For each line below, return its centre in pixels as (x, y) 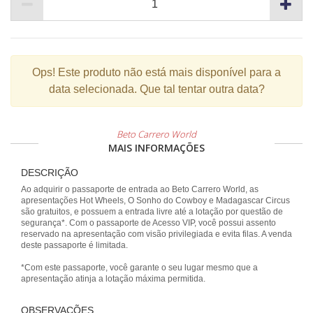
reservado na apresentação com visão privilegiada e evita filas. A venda (156, 234)
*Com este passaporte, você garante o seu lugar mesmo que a (139, 268)
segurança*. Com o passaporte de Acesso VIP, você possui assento (148, 223)
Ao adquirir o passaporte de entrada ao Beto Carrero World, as (140, 189)
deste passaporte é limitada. (74, 245)
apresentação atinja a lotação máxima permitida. (113, 279)
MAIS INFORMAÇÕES (156, 148)
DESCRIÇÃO (50, 173)
